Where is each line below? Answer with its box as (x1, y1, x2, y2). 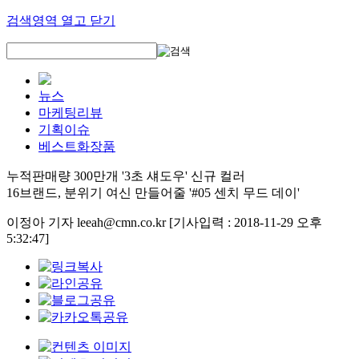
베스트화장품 (38, 139, 115, 153)
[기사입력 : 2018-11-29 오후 (169, 216, 322, 229)
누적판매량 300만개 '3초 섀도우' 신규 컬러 (6, 169, 245, 183)
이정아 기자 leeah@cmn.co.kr (6, 216, 169, 229)
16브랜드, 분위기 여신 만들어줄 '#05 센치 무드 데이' (6, 186, 300, 200)
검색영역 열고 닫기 (6, 14, 115, 27)
